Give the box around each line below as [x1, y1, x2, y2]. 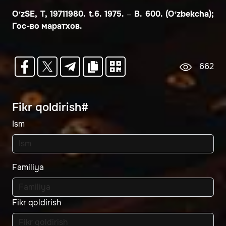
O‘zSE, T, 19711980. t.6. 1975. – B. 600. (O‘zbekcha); [12, 9, 214, 20]
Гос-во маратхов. [12, 21, 82, 32]
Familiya [12, 162, 44, 173]
